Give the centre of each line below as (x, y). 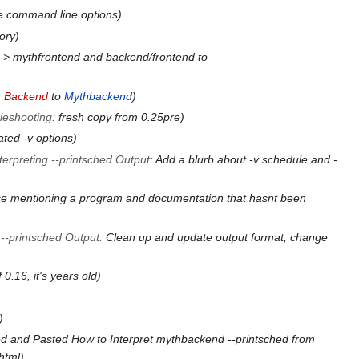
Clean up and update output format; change (216, 237)
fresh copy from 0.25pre (119, 117)
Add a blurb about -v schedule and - (246, 159)
